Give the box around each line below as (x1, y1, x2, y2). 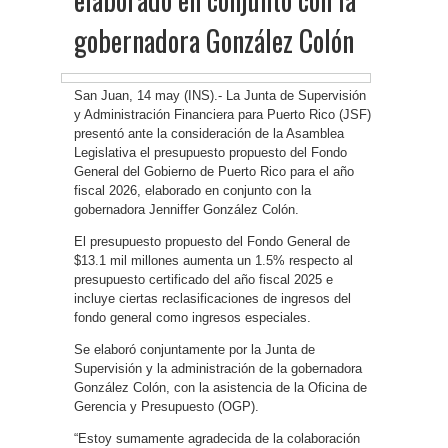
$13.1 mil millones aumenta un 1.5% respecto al (74, 253, 353, 268)
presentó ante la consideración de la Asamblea (74, 126, 344, 141)
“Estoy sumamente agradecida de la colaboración (74, 431, 360, 446)
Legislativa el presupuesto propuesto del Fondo (74, 145, 347, 160)
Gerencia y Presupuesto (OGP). (74, 399, 259, 414)
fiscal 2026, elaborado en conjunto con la (74, 183, 311, 198)
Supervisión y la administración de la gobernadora (74, 361, 362, 376)
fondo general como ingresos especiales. (74, 310, 311, 325)
